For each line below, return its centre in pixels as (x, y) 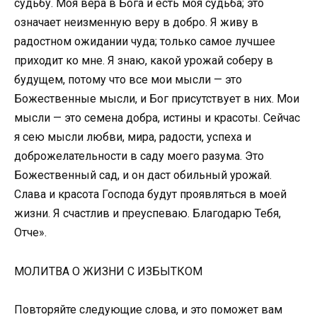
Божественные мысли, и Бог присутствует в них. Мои (157, 99)
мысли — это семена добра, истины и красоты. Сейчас (157, 118)
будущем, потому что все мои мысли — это (128, 80)
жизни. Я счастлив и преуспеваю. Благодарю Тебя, (148, 214)
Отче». (30, 233)
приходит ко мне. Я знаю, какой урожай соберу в (144, 61)
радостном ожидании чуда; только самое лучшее (145, 42)
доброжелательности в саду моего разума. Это (139, 156)
